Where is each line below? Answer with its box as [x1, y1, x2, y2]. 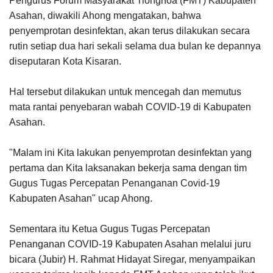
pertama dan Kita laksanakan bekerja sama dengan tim [9, 162, 247, 173]
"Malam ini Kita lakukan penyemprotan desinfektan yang [9, 147, 252, 158]
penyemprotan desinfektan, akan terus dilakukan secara [9, 25, 250, 36]
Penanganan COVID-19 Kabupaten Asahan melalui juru [9, 238, 251, 249]
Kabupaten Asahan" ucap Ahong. [9, 193, 152, 204]
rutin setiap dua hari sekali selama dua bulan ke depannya [9, 40, 261, 51]
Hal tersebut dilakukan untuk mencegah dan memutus [9, 86, 241, 97]
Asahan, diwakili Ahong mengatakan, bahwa [9, 10, 201, 21]
